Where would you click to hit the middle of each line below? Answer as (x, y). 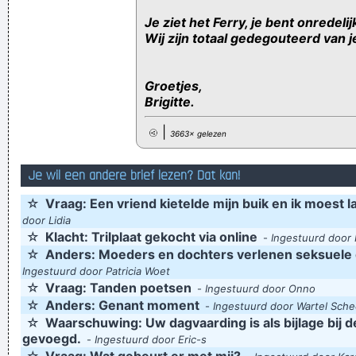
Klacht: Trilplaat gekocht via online (151, 237)
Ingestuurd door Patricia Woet (96, 271)
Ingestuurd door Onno (260, 288)
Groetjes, (174, 86)
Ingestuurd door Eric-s (151, 339)
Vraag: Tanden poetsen (118, 288)
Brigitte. (170, 102)
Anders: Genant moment (122, 305)
